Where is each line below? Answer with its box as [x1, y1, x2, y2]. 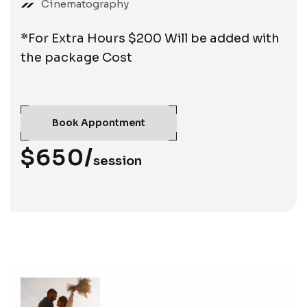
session [93, 153, 142, 169]
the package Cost [21, 49, 132, 65]
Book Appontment [52, 116, 145, 129]
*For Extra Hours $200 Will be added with [21, 30, 280, 46]
